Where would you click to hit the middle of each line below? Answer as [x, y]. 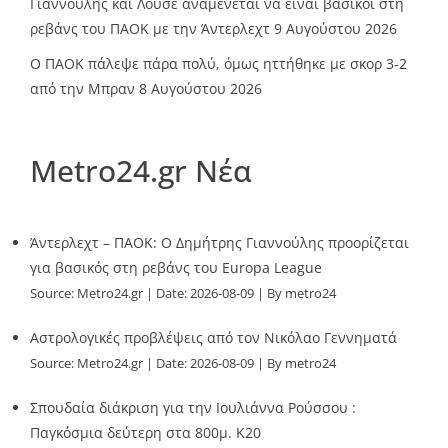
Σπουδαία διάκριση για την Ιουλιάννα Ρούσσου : [193, 407]
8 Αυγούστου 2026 [200, 88]
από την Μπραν [82, 88]
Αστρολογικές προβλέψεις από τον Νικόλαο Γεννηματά [213, 337]
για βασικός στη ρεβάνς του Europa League [176, 267]
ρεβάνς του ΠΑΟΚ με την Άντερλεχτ [150, 28]
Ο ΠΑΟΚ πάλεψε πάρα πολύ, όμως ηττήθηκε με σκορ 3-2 [218, 63]
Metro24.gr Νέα [141, 170]
